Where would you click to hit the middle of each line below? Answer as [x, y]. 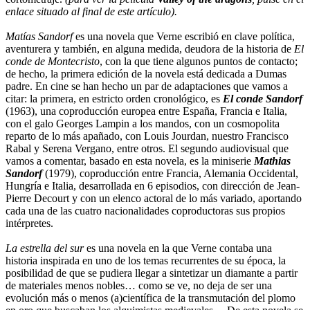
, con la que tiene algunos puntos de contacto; [199, 61]
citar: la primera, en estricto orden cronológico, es [114, 98]
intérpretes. [29, 223]
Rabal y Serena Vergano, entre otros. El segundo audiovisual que [147, 148]
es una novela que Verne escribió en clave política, [184, 36]
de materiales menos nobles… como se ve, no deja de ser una [139, 285]
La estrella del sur [45, 248]
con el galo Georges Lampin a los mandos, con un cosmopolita [143, 123]
